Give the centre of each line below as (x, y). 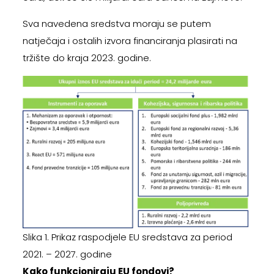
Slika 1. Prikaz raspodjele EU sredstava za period (127, 237)
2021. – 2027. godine (67, 254)
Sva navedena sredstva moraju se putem (117, 24)
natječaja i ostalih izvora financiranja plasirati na (130, 41)
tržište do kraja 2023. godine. (87, 58)
